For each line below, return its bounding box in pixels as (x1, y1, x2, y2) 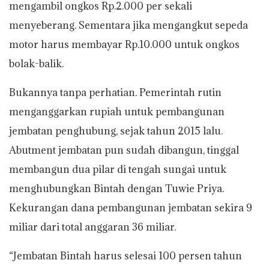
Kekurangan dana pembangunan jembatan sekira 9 (9, 201, 252, 214)
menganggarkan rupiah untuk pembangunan (9, 104, 225, 118)
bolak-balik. (9, 56, 64, 70)
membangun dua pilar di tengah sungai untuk (9, 162, 226, 176)
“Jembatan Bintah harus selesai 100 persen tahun (9, 249, 242, 262)
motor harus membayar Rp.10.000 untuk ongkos (9, 37, 240, 51)
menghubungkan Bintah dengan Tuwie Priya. (9, 181, 224, 195)
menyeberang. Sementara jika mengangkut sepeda (9, 18, 248, 32)
